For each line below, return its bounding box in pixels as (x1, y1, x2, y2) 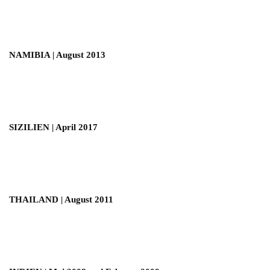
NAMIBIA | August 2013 (9, 49, 105, 60)
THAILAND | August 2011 (9, 194, 113, 204)
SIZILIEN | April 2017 (9, 122, 98, 132)
